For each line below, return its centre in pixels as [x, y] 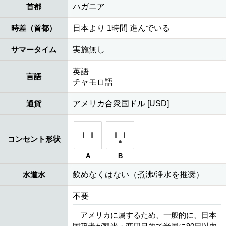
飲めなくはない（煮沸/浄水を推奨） [138, 175]
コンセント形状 [34, 139]
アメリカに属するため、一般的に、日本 [148, 215]
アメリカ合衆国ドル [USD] [121, 104]
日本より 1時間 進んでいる [121, 28]
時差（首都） [34, 28]
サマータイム [34, 50]
